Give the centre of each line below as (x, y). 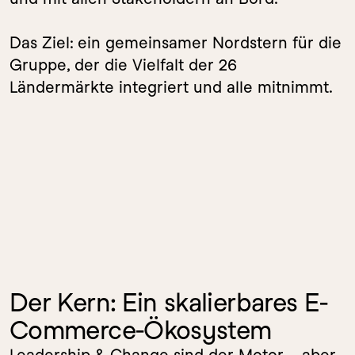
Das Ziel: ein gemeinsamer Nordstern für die (176, 43)
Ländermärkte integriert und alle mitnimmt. (171, 87)
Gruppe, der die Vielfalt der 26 (123, 65)
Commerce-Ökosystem (141, 330)
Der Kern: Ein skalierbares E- (169, 302)
